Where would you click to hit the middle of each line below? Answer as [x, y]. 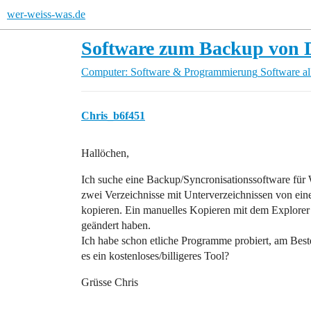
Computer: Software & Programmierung [169, 72]
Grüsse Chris [110, 282]
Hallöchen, [105, 153]
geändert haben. [116, 225]
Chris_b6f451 [113, 116]
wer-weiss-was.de [46, 14]
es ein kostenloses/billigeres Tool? [155, 256]
